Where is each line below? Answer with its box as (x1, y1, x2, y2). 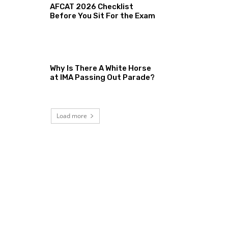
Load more (56, 111, 87, 120)
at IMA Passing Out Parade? (50, 73, 155, 82)
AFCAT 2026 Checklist (50, 2, 134, 11)
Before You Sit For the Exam (50, 11, 156, 20)
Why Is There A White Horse (50, 64, 152, 73)
